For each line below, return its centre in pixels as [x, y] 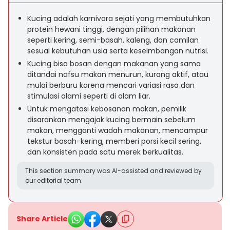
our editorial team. [54, 180]
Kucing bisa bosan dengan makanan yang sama [114, 64]
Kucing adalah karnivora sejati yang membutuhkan [119, 18]
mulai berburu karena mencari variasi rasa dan [111, 85]
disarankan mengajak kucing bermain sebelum [111, 120]
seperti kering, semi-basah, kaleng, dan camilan [113, 40]
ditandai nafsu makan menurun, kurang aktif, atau [118, 74]
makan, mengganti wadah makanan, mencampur [118, 130]
